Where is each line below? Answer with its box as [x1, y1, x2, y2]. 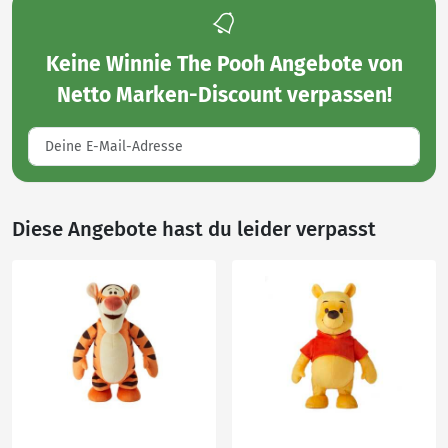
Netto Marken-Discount [56, 82, 282, 108]
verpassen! [281, 82, 392, 108]
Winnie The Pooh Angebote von [105, 51, 403, 77]
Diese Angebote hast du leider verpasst [12, 217, 376, 241]
